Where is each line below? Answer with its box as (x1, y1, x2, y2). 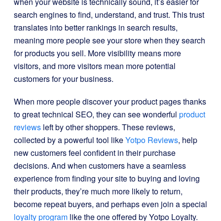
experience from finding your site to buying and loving (14, 173, 200, 184)
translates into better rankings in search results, (14, 22, 178, 33)
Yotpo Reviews (125, 134, 178, 146)
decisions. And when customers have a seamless (14, 160, 186, 171)
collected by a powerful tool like (14, 134, 125, 146)
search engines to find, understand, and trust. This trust (14, 9, 204, 20)
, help (178, 134, 197, 146)
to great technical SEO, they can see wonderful (14, 109, 179, 120)
